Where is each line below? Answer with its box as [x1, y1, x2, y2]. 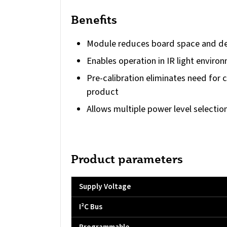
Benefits [71, 11, 117, 27]
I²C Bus [79, 201, 102, 213]
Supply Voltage [79, 181, 131, 193]
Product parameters [71, 151, 183, 167]
